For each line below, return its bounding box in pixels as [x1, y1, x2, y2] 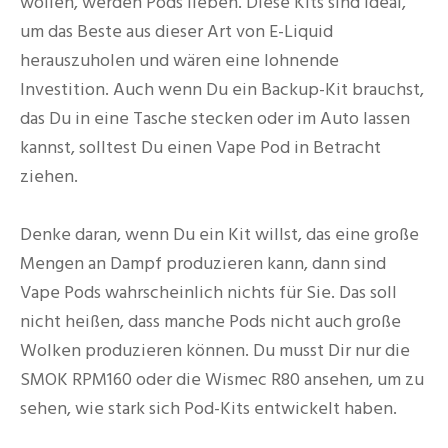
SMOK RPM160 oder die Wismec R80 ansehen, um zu [20, 367, 424, 393]
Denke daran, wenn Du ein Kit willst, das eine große [20, 222, 419, 248]
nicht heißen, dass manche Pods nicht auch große [20, 309, 401, 335]
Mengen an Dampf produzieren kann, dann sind [20, 251, 386, 277]
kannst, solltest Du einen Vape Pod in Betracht [20, 134, 381, 160]
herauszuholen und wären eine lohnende [20, 47, 339, 73]
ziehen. [20, 163, 78, 189]
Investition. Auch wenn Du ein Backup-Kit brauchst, [20, 76, 424, 102]
